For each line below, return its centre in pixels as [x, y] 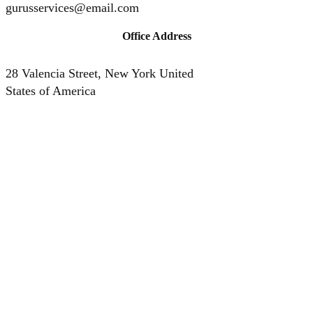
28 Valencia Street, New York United [100, 73]
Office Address [156, 36]
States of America [51, 90]
